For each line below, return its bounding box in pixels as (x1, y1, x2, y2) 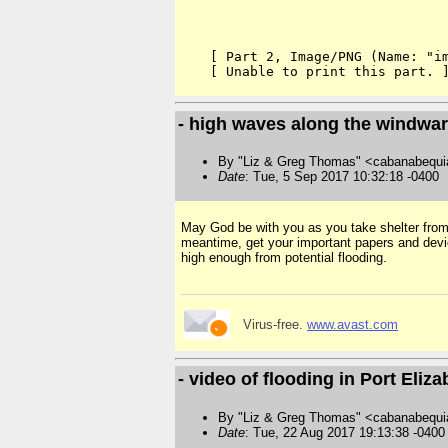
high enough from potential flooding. (181, 250, 387, 266)
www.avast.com (307, 316, 398, 332)
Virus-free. (243, 316, 307, 332)
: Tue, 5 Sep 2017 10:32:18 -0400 (245, 169, 439, 185)
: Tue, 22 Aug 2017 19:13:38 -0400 (245, 424, 445, 440)
